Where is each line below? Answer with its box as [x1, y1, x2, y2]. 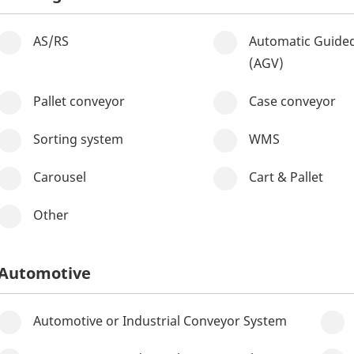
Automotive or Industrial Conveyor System [33, 312, 287, 330]
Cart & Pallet [248, 168, 323, 186]
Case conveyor [248, 92, 336, 110]
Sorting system [33, 130, 123, 148]
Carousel [33, 168, 86, 186]
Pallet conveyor [33, 92, 125, 110]
